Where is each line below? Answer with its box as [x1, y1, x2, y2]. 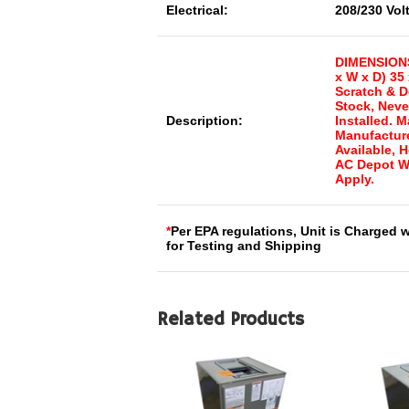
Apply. [335, 172, 374, 186]
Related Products [157, 309, 304, 331]
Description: [166, 113, 243, 128]
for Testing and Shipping [166, 238, 321, 253]
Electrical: [166, 3, 228, 17]
